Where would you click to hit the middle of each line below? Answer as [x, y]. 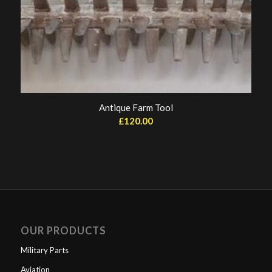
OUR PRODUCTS [63, 230]
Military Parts [44, 250]
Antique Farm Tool [136, 107]
